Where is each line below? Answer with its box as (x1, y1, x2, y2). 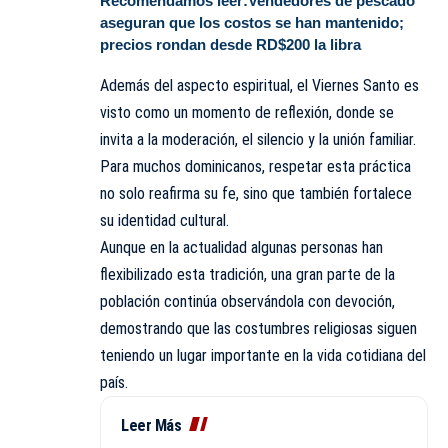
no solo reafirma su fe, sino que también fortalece (100, 183, 412, 203)
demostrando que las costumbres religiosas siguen (100, 318, 417, 338)
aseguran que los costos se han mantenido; (100, 14, 404, 32)
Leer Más (121, 415, 181, 435)
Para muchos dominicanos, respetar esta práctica (100, 156, 411, 176)
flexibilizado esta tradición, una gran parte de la (100, 264, 395, 284)
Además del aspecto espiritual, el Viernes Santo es (100, 75, 419, 95)
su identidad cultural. (100, 210, 229, 230)
